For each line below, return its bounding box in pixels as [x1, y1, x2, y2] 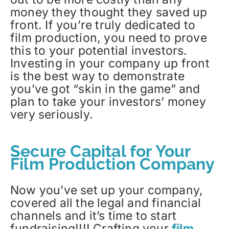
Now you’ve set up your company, [10, 182, 203, 197]
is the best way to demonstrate [10, 69, 185, 84]
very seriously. [10, 107, 93, 122]
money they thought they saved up [10, 5, 208, 20]
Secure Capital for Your [10, 142, 191, 161]
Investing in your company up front [10, 56, 210, 71]
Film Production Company [10, 154, 215, 174]
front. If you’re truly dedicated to [10, 18, 196, 33]
